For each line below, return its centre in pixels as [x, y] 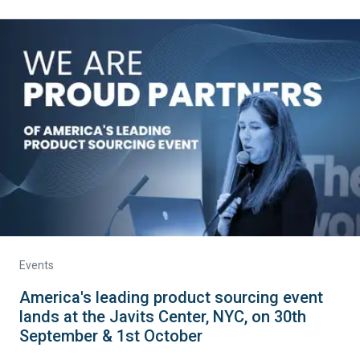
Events [37, 265]
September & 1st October [111, 336]
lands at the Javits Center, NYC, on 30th [163, 317]
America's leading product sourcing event [171, 297]
